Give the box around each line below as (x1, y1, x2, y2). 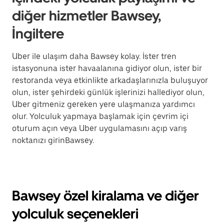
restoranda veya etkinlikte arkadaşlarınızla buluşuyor (12, 75, 208, 85)
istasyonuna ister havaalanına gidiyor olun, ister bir (12, 63, 202, 73)
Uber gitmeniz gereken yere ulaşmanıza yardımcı (12, 99, 195, 109)
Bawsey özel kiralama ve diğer (12, 187, 199, 204)
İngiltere (12, 25, 64, 42)
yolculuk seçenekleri (12, 205, 138, 222)
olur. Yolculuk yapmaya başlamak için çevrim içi (12, 111, 188, 121)
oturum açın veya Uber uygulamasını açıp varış (12, 123, 187, 133)
